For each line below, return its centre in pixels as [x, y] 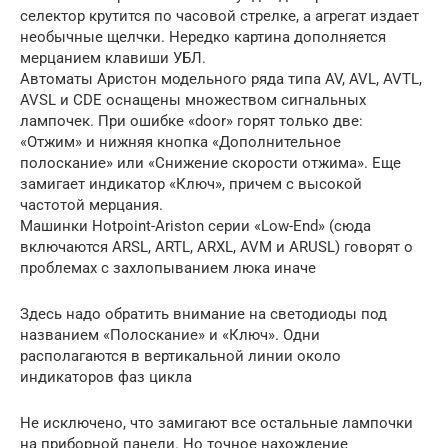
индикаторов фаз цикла [106, 376]
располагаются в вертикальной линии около [180, 355]
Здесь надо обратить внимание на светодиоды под [203, 313]
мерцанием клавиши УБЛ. [113, 57]
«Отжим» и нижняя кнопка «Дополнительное [180, 141]
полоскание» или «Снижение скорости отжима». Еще [210, 162]
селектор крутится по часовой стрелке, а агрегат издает [219, 15]
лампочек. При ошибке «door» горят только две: [191, 120]
